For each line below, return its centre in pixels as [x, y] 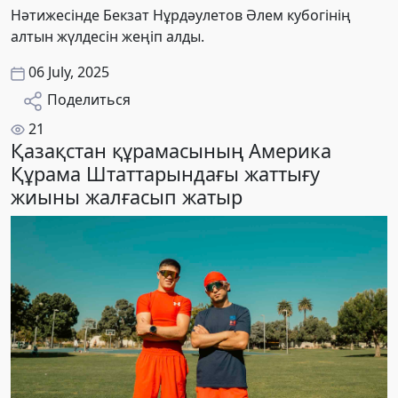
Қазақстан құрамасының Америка [171, 150]
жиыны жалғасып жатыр [127, 196]
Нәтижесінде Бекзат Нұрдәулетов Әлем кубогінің [181, 15]
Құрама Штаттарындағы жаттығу [165, 173]
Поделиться [89, 99]
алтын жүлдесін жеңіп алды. [107, 36]
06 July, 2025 [69, 72]
